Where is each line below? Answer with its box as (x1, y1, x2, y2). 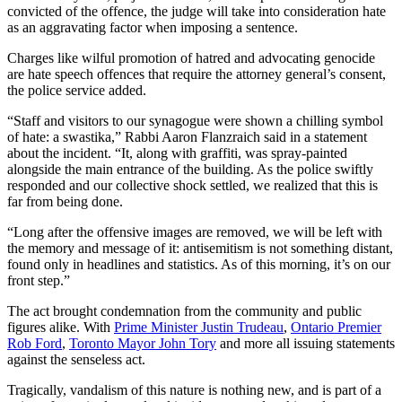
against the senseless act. (7, 351, 149, 367)
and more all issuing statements (216, 335, 395, 351)
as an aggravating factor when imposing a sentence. (7, 19, 298, 35)
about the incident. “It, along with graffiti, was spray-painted (7, 144, 347, 161)
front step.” (7, 272, 70, 288)
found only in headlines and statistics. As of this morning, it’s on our (7, 256, 390, 272)
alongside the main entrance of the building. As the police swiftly (7, 161, 373, 177)
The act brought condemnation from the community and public (7, 302, 362, 319)
